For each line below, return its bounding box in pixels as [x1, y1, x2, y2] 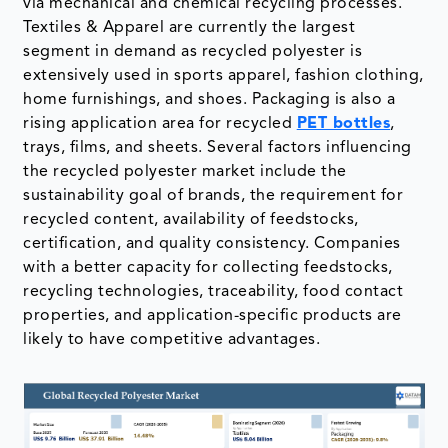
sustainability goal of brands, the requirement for [23, 188, 404, 205]
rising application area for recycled [23, 116, 297, 133]
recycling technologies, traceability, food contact [23, 284, 404, 301]
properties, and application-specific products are [23, 308, 402, 325]
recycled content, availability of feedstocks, [23, 212, 359, 229]
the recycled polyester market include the [23, 164, 347, 181]
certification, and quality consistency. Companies [23, 236, 401, 253]
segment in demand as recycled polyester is [23, 44, 363, 61]
